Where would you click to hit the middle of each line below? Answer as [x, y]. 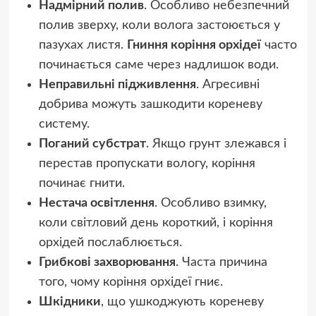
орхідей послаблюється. [110, 242]
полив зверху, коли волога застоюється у [159, 25]
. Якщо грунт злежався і [216, 144]
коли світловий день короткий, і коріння [156, 223]
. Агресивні [227, 84]
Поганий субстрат [92, 144]
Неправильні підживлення [117, 84]
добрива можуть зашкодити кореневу [150, 104]
